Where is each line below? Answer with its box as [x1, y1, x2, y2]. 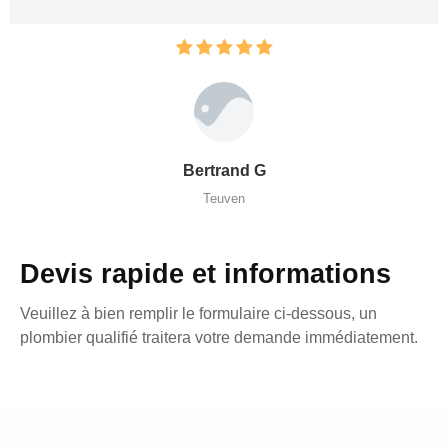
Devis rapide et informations [20, 258, 391, 289]
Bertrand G [182, 161, 266, 179]
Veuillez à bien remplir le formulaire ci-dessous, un [20, 304, 377, 322]
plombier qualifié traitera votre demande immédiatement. [20, 328, 418, 346]
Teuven [203, 190, 245, 206]
